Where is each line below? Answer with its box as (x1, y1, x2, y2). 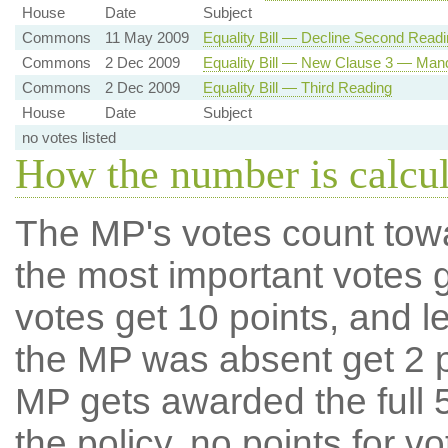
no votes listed (21, 129, 116, 146)
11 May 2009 (104, 29, 189, 46)
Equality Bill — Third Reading (202, 79, 392, 96)
